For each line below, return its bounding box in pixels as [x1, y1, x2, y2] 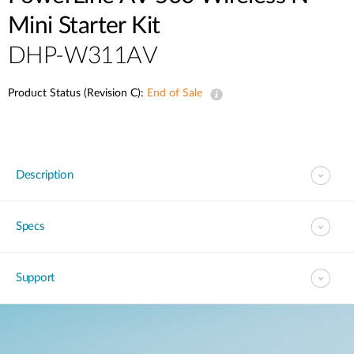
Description [16, 169, 73, 181]
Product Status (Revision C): [8, 88, 147, 99]
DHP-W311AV [8, 44, 157, 68]
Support [16, 272, 55, 284]
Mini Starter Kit [8, 14, 160, 38]
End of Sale [147, 88, 202, 99]
